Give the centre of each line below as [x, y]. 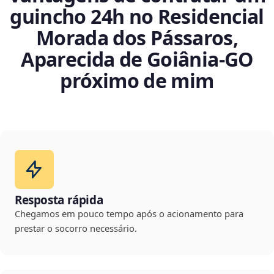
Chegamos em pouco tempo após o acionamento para [129, 214]
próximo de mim [137, 81]
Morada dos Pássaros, [137, 38]
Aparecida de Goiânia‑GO [137, 59]
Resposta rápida [59, 200]
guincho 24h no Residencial [137, 17]
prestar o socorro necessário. [76, 228]
